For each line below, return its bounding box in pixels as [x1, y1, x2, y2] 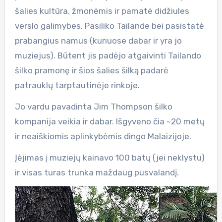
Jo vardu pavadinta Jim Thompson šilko [14, 101, 172, 111]
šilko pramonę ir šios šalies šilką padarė [14, 65, 168, 75]
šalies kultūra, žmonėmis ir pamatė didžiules [14, 5, 189, 16]
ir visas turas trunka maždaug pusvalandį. [14, 167, 179, 177]
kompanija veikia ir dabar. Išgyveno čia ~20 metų [14, 116, 205, 126]
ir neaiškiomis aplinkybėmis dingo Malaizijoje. [14, 131, 191, 141]
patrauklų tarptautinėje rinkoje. [14, 80, 140, 90]
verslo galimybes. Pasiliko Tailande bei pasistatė [14, 20, 204, 31]
